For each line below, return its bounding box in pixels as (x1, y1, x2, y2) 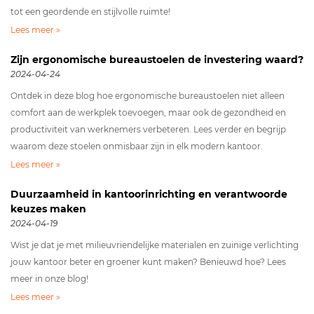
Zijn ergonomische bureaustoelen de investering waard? (11, 53, 303, 66)
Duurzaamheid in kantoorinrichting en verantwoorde (11, 188, 287, 200)
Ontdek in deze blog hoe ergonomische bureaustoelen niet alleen (11, 90, 285, 101)
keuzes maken (11, 203, 86, 215)
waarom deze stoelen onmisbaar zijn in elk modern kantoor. (11, 141, 263, 151)
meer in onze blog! (11, 273, 88, 284)
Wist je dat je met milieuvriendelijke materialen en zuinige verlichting (11, 240, 299, 250)
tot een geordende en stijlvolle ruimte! (11, 6, 170, 17)
